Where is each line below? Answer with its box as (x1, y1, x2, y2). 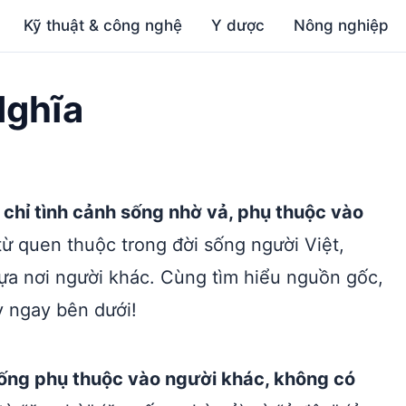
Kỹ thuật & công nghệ (24, 16, 183, 34)
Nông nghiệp (294, 16, 390, 34)
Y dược (211, 16, 266, 34)
